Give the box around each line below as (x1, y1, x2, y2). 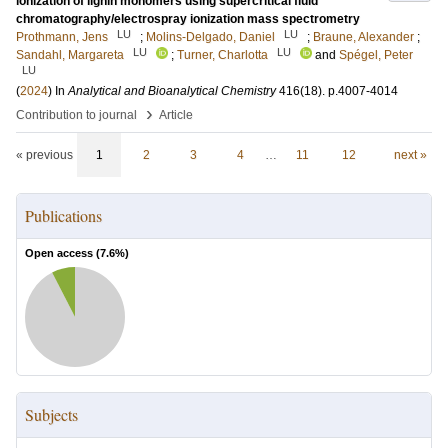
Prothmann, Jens (16, 30, 108, 45)
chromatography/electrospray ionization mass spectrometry (16, 12, 360, 27)
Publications (25, 205, 102, 227)
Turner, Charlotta (177, 48, 268, 63)
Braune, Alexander (313, 30, 414, 45)
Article (159, 108, 193, 123)
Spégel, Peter (339, 48, 413, 63)
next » (393, 148, 427, 163)
